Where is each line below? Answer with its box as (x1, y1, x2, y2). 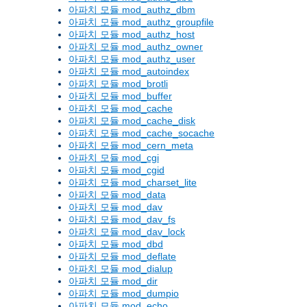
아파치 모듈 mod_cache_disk (69, 115, 195, 127)
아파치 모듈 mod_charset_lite (69, 177, 197, 188)
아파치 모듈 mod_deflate (69, 251, 176, 262)
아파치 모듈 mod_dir (69, 275, 158, 287)
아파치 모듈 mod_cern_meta (69, 140, 193, 151)
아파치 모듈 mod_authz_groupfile (69, 16, 214, 28)
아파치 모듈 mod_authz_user (69, 53, 195, 65)
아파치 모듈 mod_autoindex (69, 66, 189, 77)
